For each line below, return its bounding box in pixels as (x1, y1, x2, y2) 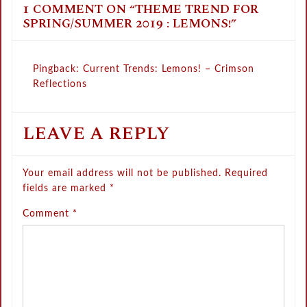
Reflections (33, 79, 88, 90)
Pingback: (33, 64, 84, 75)
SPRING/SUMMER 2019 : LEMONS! (23, 14, 232, 34)
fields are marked (23, 184, 110, 194)
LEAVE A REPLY (23, 120, 170, 148)
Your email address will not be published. (23, 169, 222, 179)
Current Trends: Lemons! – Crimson (83, 64, 255, 75)
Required (225, 169, 269, 179)
